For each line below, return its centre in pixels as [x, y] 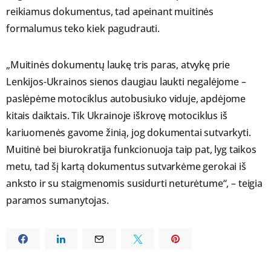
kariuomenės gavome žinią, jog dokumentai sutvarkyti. [129, 133]
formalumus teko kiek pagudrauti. [83, 29]
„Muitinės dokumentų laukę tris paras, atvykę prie [118, 65]
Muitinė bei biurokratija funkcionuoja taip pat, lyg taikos [131, 150]
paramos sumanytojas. [57, 201]
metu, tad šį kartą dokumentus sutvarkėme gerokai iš [126, 167]
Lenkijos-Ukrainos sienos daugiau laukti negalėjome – [126, 82]
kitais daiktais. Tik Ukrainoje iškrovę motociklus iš [117, 116]
